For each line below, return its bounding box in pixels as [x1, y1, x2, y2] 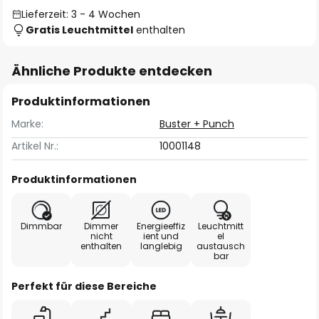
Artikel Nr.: [11, 139, 58, 153]
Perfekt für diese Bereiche [11, 279, 157, 293]
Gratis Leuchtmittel [26, 23, 133, 37]
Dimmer [84, 220, 118, 232]
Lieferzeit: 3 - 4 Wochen [21, 7, 140, 21]
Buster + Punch [159, 117, 234, 131]
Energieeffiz [137, 220, 185, 232]
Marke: [11, 117, 43, 131]
